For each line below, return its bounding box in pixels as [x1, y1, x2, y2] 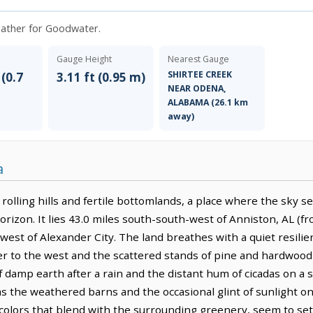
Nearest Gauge [167, 52, 229, 65]
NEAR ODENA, [167, 82, 226, 94]
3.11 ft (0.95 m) [56, 68, 145, 85]
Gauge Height [56, 52, 112, 65]
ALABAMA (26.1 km [167, 96, 248, 108]
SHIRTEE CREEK [167, 68, 232, 80]
